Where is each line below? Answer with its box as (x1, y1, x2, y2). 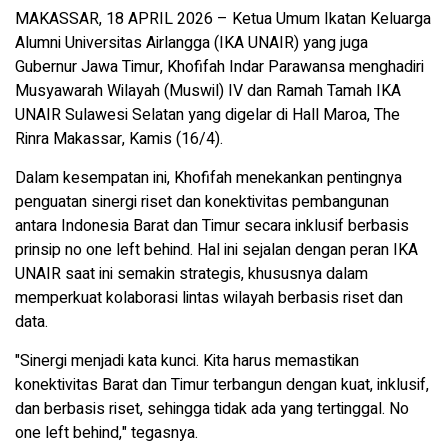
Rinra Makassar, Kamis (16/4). (15, 127, 223, 152)
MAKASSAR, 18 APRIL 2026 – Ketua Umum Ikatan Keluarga (15, 7, 431, 32)
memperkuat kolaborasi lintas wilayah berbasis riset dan (15, 286, 403, 311)
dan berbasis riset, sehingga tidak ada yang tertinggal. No (15, 397, 409, 422)
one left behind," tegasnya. (15, 421, 198, 446)
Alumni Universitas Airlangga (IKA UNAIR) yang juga (15, 31, 368, 56)
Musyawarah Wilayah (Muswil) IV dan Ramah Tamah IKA (15, 79, 401, 104)
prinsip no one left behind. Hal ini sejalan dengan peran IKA (15, 238, 418, 263)
